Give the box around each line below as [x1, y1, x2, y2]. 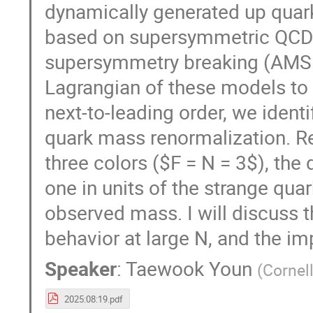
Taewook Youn [126, 255, 253, 282]
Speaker [45, 255, 117, 282]
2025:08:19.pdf [64, 292, 123, 305]
